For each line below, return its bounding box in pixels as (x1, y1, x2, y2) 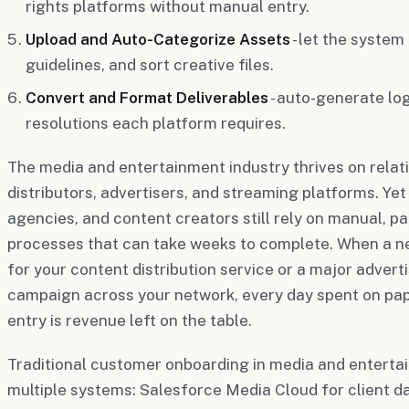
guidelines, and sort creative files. (26, 55, 274, 74)
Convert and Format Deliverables (26, 88, 268, 107)
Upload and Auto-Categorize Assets (26, 29, 290, 48)
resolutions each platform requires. (26, 113, 286, 132)
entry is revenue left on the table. (7, 310, 252, 330)
